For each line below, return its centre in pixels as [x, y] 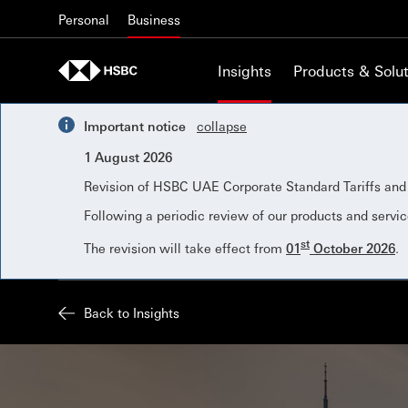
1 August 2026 [128, 157]
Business [154, 19]
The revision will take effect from [185, 247]
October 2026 [352, 247]
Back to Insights [132, 312]
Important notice [135, 126]
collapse [222, 126]
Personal [84, 19]
